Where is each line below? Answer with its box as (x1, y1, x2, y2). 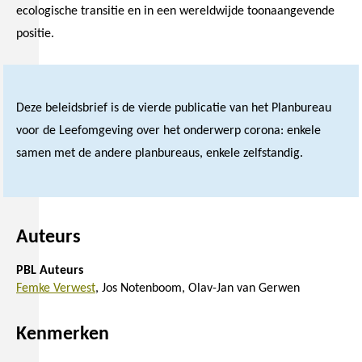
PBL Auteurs (16, 264, 83, 278)
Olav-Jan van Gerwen (188, 282, 300, 296)
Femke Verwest (16, 282, 95, 296)
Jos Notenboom (102, 282, 182, 296)
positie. (16, 27, 54, 41)
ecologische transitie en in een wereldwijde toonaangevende (16, 5, 335, 19)
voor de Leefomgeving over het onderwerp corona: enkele (16, 124, 321, 138)
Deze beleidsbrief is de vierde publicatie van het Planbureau (16, 102, 331, 116)
